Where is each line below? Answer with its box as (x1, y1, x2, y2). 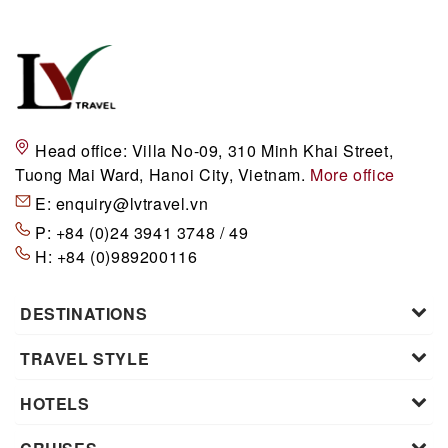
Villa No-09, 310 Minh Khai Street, (127, 139, 394, 163)
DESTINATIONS (20, 302, 148, 326)
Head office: (35, 139, 128, 163)
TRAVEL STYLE (20, 347, 150, 371)
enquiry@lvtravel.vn (55, 192, 209, 216)
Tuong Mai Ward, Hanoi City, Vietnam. (15, 163, 311, 187)
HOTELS (20, 392, 90, 416)
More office (310, 163, 395, 187)
